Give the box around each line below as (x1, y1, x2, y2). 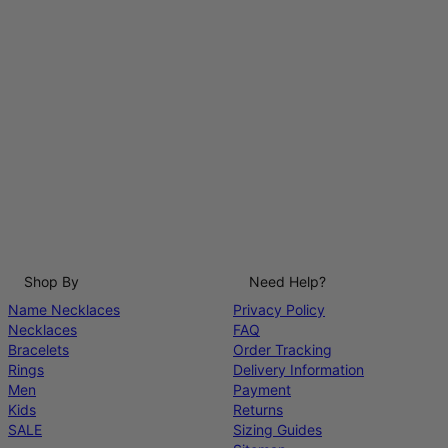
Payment (233, 381, 291, 398)
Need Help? (249, 273, 326, 290)
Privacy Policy (233, 301, 325, 318)
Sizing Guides (233, 421, 322, 438)
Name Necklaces (8, 301, 120, 318)
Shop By (24, 273, 79, 290)
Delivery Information (233, 361, 364, 378)
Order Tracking (233, 341, 332, 358)
